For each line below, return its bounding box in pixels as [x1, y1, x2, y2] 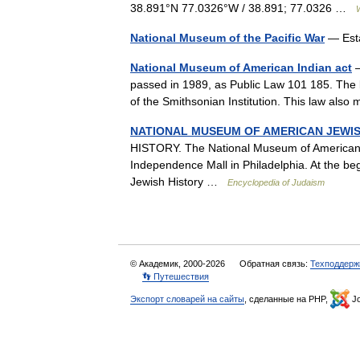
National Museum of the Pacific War [130, 31, 325, 44]
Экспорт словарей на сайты [130, 294, 244, 304]
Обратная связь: [239, 259, 310, 268]
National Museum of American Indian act [130, 61, 352, 74]
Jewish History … [130, 175, 227, 188]
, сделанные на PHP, [244, 294, 330, 304]
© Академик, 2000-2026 [130, 259, 227, 268]
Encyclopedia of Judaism [227, 178, 325, 187]
